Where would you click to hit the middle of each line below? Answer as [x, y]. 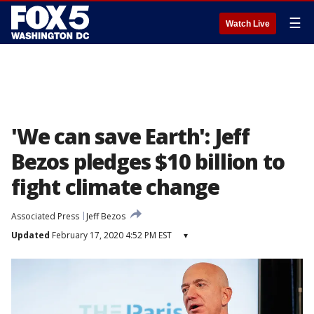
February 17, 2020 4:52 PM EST [111, 235]
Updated [30, 235]
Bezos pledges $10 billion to [148, 162]
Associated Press [45, 216]
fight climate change [115, 187]
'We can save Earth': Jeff [130, 136]
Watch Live [248, 24]
